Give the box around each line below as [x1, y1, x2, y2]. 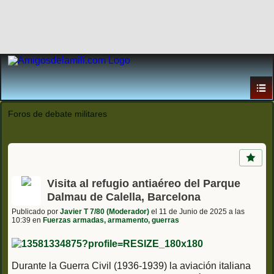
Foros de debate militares [8, 109, 107, 119]
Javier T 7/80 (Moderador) [60, 207, 149, 216]
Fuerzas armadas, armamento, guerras [43, 215, 179, 224]
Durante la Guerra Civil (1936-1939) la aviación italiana [12, 260, 251, 271]
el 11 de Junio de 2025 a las [149, 207, 245, 216]
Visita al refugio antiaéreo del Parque [47, 177, 240, 190]
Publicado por [12, 207, 60, 216]
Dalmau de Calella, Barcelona [47, 190, 201, 203]
